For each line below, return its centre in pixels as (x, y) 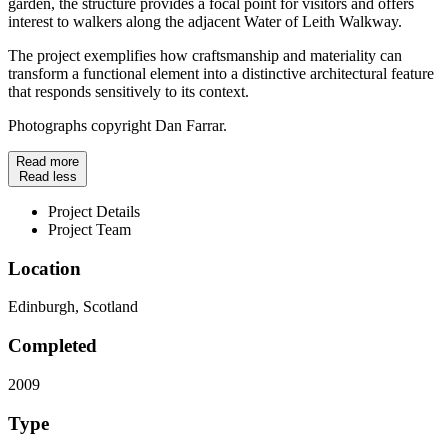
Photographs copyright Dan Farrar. (117, 125)
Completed (52, 346)
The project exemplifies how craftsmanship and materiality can (205, 55)
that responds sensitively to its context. (128, 91)
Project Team (89, 229)
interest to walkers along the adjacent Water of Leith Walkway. (205, 21)
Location (44, 268)
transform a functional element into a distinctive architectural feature (221, 73)
